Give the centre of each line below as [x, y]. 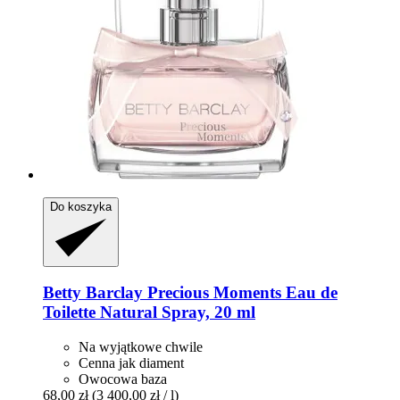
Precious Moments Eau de [240, 293]
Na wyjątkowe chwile [141, 346]
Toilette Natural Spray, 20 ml [149, 312]
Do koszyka [81, 206]
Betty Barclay [93, 293]
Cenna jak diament [131, 362]
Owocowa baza [123, 379]
